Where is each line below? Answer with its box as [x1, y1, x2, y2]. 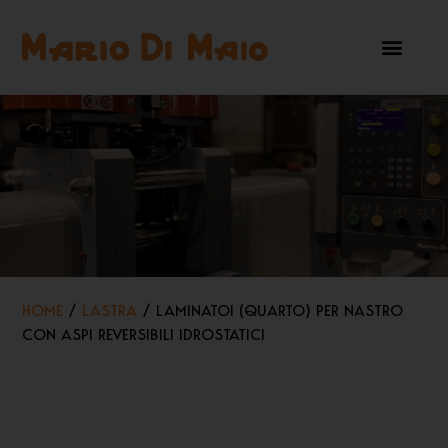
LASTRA [82, 301, 137, 320]
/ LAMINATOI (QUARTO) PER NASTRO [137, 301, 403, 320]
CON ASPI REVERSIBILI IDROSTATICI [22, 325, 265, 344]
